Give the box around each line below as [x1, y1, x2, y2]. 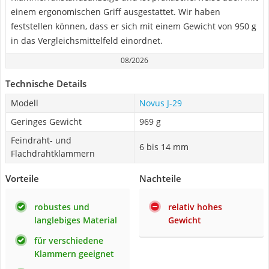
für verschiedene [34, 235, 103, 246]
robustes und [34, 201, 89, 213]
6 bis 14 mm [139, 141, 189, 153]
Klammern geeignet [34, 248, 114, 259]
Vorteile [5, 172, 39, 184]
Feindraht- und [11, 134, 71, 146]
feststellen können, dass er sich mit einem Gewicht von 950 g [11, 20, 256, 32]
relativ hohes [168, 201, 222, 213]
